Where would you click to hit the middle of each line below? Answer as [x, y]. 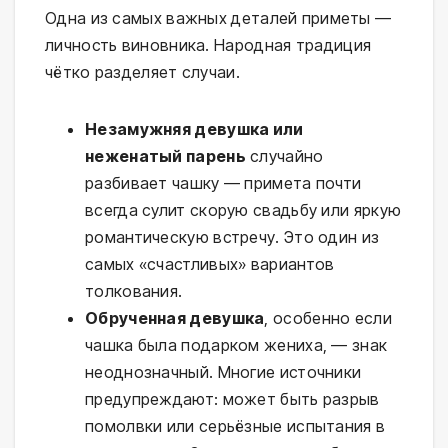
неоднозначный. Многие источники [223, 371]
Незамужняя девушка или [194, 128]
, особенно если [328, 317]
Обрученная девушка [175, 317]
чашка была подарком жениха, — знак [236, 344]
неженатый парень [165, 155]
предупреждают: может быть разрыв [232, 398]
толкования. [134, 290]
